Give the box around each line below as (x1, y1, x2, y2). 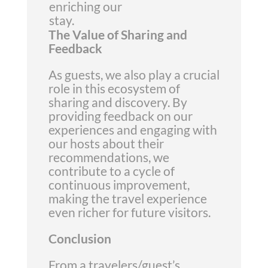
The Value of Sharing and (48, 27, 187, 42)
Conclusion (48, 231, 111, 246)
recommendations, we (48, 150, 169, 165)
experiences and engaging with (48, 122, 217, 137)
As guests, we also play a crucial (48, 67, 220, 82)
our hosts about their (48, 136, 164, 151)
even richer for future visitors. (48, 205, 211, 220)
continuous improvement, (48, 177, 190, 192)
